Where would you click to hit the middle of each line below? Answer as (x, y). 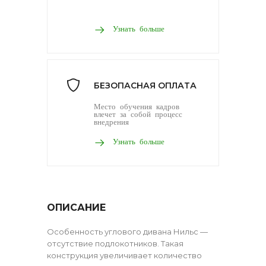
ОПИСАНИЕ (76, 207)
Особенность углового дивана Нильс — (127, 231)
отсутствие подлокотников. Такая (115, 243)
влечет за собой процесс (138, 113)
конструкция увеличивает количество (124, 255)
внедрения (111, 121)
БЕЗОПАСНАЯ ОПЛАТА (145, 85)
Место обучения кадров (137, 106)
